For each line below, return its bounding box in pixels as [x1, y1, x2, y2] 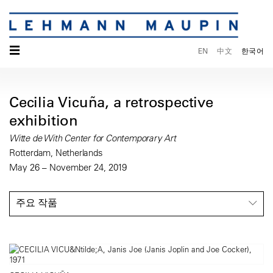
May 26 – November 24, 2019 [9, 161, 127, 174]
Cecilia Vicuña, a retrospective [9, 93, 213, 112]
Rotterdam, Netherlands [9, 147, 103, 159]
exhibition [9, 111, 79, 130]
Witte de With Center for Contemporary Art [9, 132, 176, 144]
